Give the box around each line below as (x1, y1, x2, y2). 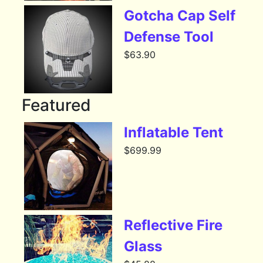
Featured (22, 95, 92, 116)
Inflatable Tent (124, 124, 224, 141)
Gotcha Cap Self (124, 7, 236, 25)
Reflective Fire (124, 217, 223, 234)
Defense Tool (124, 28, 214, 46)
